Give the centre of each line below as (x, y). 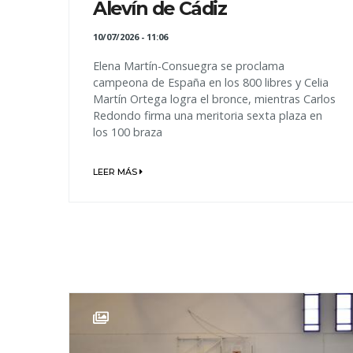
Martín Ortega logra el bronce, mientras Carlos (214, 99)
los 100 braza (128, 132)
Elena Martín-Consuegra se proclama (189, 66)
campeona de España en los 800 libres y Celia (211, 83)
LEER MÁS (116, 172)
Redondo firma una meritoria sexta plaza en (208, 116)
